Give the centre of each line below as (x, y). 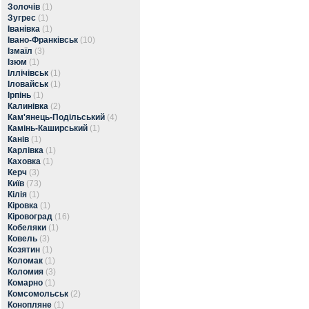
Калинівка (28, 106)
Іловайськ (28, 84)
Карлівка (26, 150)
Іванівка (24, 29)
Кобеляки (27, 228)
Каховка (24, 161)
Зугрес (22, 18)
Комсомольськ (38, 294)
